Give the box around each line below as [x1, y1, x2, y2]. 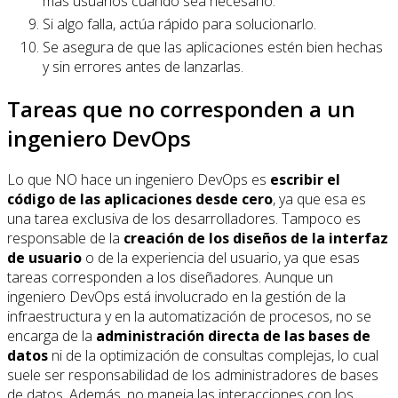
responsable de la [7, 228, 123, 249]
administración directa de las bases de [96, 326, 370, 346]
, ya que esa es [273, 189, 366, 210]
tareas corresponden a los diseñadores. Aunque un [7, 267, 333, 288]
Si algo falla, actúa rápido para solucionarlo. [43, 13, 316, 34]
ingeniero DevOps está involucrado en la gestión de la [7, 287, 346, 307]
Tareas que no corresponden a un [7, 93, 355, 123]
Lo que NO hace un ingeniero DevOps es [7, 170, 270, 190]
